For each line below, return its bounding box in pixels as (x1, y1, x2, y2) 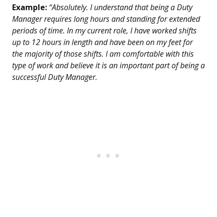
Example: (12, 2, 47, 13)
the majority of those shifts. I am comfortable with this (12, 48, 194, 60)
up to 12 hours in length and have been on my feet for (12, 37, 193, 48)
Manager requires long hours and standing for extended (12, 14, 200, 25)
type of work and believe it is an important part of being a (12, 60, 205, 71)
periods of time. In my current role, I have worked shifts (12, 25, 197, 36)
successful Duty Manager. (12, 72, 97, 83)
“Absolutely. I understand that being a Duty (47, 2, 192, 13)
